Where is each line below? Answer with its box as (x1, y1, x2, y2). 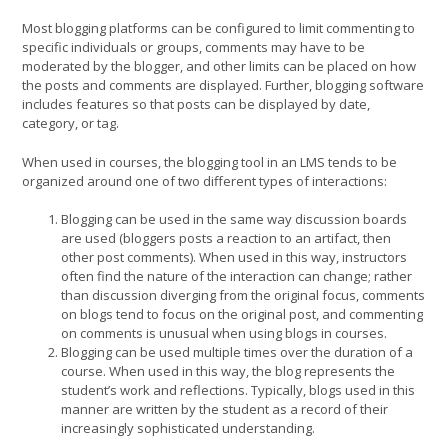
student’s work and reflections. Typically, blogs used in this (61, 381, 415, 399)
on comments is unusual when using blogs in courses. (61, 324, 387, 342)
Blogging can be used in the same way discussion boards (61, 210, 407, 228)
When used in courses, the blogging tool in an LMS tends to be (22, 152, 397, 171)
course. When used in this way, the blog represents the (61, 362, 395, 380)
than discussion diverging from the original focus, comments (61, 286, 425, 304)
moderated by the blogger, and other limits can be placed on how (22, 57, 416, 75)
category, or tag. (22, 114, 122, 132)
